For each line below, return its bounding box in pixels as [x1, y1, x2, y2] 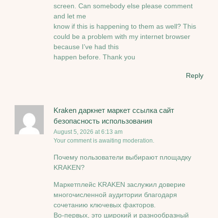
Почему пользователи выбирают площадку [54, 153, 191, 161]
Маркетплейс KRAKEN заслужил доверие [54, 181, 185, 189]
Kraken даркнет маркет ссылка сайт [54, 106, 174, 115]
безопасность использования [54, 117, 152, 126]
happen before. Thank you [54, 53, 135, 61]
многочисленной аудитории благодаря [54, 191, 177, 199]
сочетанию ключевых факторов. [54, 201, 156, 209]
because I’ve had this [54, 43, 119, 51]
